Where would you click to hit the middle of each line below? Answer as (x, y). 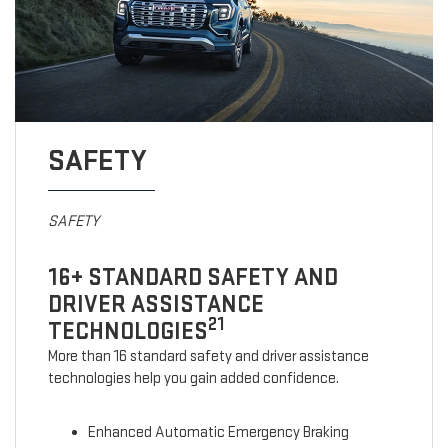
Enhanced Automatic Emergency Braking (218, 433)
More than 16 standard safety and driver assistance (208, 357)
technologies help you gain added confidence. (193, 379)
